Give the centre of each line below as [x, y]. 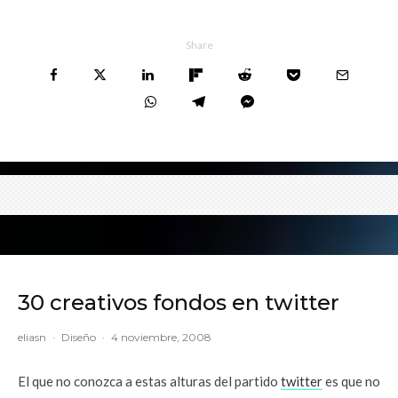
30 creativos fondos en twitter [179, 302]
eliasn [32, 337]
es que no [351, 381]
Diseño [79, 337]
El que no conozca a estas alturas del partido [149, 381]
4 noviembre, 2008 [161, 337]
